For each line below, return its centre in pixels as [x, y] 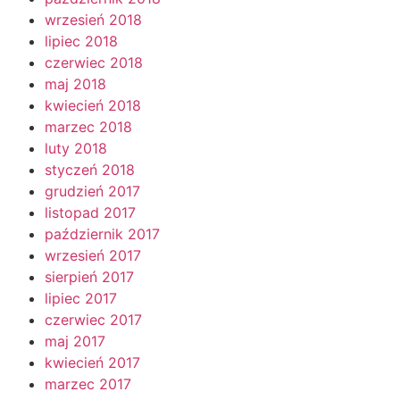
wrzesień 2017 [93, 255]
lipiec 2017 [81, 298]
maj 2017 [75, 341]
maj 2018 [75, 83]
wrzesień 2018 [93, 19]
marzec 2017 [88, 383]
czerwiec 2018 [94, 62]
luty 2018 [76, 148]
